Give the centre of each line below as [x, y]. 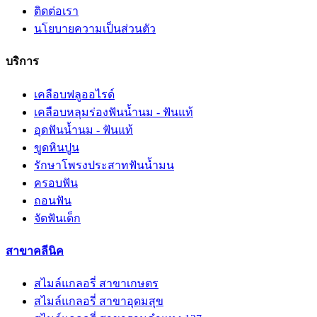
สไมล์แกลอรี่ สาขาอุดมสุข [99, 301]
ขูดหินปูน [57, 147]
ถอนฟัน [53, 200]
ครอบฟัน [56, 183]
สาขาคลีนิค [35, 250]
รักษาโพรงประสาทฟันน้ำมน [104, 165]
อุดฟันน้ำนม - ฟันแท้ [83, 129]
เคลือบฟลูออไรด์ [74, 94]
